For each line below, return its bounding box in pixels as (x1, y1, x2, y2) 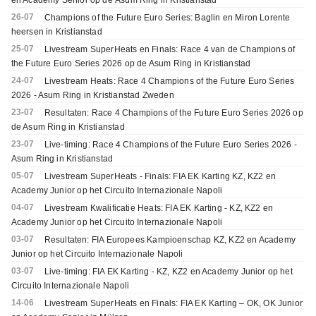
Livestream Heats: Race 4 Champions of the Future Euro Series (44, 76, 295, 87)
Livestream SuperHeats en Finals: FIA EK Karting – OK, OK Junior (44, 298, 303, 309)
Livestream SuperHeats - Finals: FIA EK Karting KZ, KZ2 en (44, 171, 276, 182)
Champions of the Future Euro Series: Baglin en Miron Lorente (44, 13, 291, 23)
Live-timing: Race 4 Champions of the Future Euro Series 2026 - (44, 140, 297, 150)
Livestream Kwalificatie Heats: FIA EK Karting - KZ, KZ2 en (44, 203, 274, 214)
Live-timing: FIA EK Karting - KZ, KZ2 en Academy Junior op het (44, 267, 293, 277)
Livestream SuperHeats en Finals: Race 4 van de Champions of (44, 44, 296, 55)
